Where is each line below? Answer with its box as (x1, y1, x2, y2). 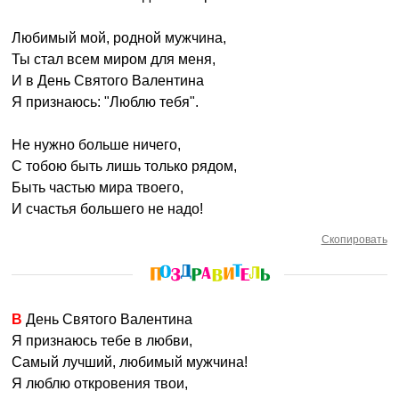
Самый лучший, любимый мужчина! (12, 354, 248, 370)
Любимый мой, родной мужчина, (12, 30, 227, 45)
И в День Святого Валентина (12, 73, 205, 88)
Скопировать (321, 233, 387, 246)
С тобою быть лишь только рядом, (12, 159, 238, 174)
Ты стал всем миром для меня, (12, 52, 216, 67)
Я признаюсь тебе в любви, (12, 333, 193, 348)
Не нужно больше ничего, (12, 137, 182, 152)
